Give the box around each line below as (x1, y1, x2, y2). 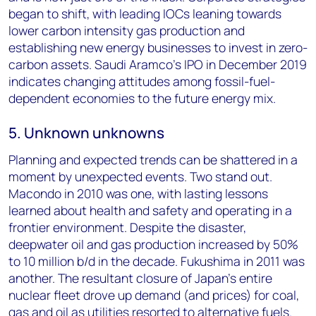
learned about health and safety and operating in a (8, 202, 292, 219)
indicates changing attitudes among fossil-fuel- (8, 73, 275, 90)
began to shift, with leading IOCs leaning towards (8, 5, 281, 22)
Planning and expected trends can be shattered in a (8, 151, 298, 168)
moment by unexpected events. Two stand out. (8, 168, 272, 185)
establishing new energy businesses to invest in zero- (8, 39, 308, 56)
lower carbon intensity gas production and (8, 22, 245, 39)
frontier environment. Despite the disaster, (8, 219, 246, 236)
